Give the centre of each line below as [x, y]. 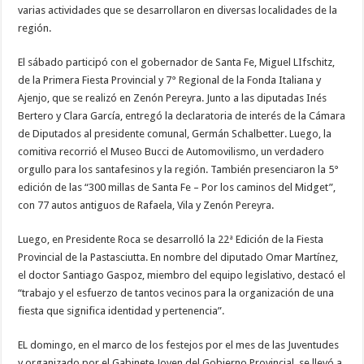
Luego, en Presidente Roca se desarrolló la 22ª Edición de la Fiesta [171, 240]
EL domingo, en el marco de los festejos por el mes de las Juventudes [179, 345]
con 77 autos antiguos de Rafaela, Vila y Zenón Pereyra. [146, 206]
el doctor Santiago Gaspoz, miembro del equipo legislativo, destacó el [182, 275]
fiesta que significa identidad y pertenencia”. [121, 311]
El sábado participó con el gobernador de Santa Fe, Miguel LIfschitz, [177, 63]
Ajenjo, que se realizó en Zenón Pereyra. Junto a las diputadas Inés [173, 98]
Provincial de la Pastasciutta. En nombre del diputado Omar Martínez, [178, 258]
